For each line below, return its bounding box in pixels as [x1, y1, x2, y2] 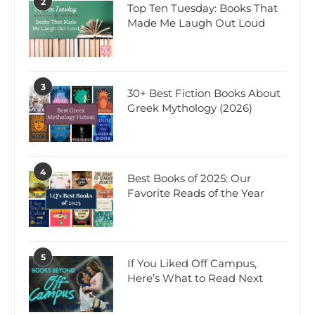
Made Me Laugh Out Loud [127, 16, 265, 30]
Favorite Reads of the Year [127, 186, 264, 200]
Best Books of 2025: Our [127, 172, 251, 186]
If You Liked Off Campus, [127, 257, 257, 271]
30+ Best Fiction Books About [127, 86, 281, 101]
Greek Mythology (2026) [127, 101, 252, 115]
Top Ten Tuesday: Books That [127, 1, 278, 15]
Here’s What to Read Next [127, 271, 263, 285]
